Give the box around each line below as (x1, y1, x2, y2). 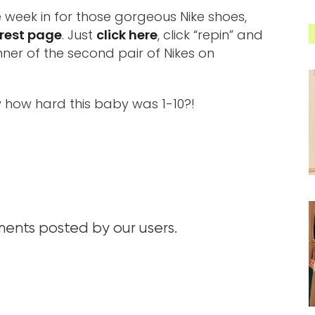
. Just (62, 25, 96, 44)
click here (96, 25, 157, 44)
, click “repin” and (157, 25, 263, 44)
